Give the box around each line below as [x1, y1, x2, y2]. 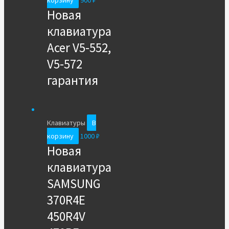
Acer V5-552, [47, 39, 111, 56]
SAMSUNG [47, 175, 101, 192]
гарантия [47, 72, 98, 88]
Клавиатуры [47, 118, 87, 127]
